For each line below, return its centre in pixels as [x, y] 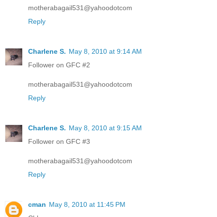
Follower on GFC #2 [59, 65]
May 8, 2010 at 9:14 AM [105, 52]
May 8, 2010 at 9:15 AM [105, 128]
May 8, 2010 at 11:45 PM [87, 205]
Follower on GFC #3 [59, 142]
